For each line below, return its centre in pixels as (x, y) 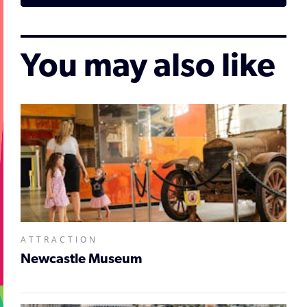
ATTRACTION (59, 239)
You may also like (148, 68)
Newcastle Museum (81, 260)
